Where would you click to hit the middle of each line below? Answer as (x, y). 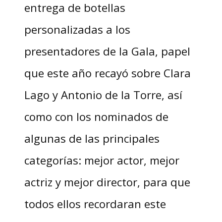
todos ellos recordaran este (95, 203)
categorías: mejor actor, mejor (102, 160)
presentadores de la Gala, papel (107, 51)
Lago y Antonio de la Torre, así (103, 94)
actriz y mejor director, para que (107, 182)
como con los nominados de (96, 116)
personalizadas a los (77, 29)
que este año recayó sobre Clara (107, 73)
